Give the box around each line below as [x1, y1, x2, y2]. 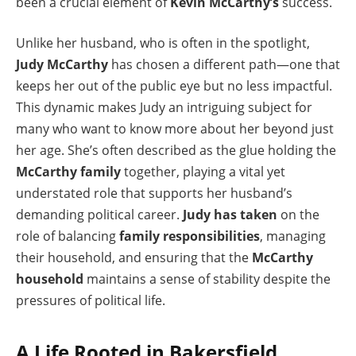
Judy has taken [183, 206, 277, 224]
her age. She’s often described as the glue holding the [16, 141, 336, 160]
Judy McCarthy [16, 56, 108, 74]
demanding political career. [16, 206, 183, 224]
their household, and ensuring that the [16, 249, 252, 267]
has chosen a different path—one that [108, 56, 340, 74]
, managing [260, 227, 326, 246]
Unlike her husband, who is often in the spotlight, [16, 34, 310, 52]
